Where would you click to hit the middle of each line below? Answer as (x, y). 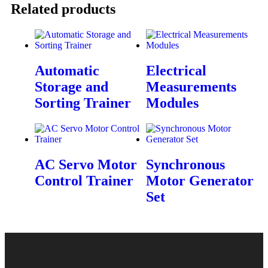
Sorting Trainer (83, 103)
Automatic (67, 70)
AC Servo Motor (86, 164)
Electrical (176, 70)
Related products (63, 9)
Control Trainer (84, 180)
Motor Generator (200, 180)
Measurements (191, 86)
